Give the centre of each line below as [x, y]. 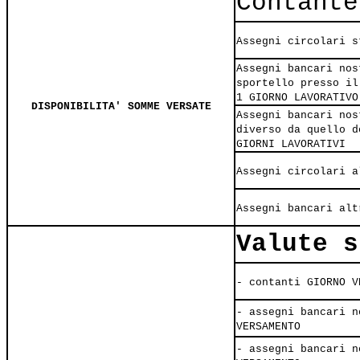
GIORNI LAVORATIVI [291, 144]
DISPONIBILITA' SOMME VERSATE [121, 106]
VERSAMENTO [268, 327]
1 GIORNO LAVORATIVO [297, 98]
